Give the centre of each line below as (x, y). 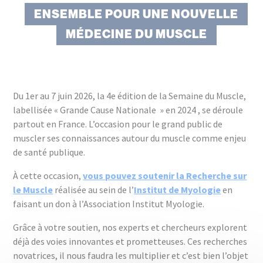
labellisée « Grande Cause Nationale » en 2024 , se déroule (128, 110)
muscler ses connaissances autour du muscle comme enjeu (130, 138)
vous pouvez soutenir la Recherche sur (165, 176)
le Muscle (33, 190)
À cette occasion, (48, 176)
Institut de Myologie (178, 190)
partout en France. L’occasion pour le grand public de (118, 124)
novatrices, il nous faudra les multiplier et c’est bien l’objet (131, 255)
